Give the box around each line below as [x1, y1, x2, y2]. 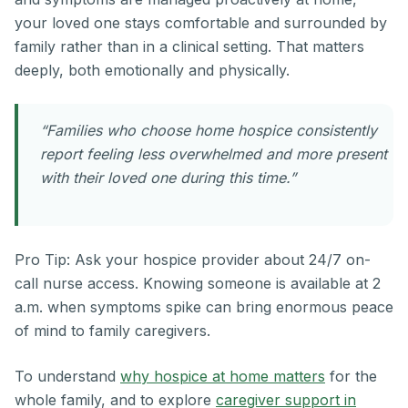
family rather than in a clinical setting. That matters [15, 37, 364, 56]
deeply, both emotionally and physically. [15, 61, 290, 80]
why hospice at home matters [120, 367, 325, 386]
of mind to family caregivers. [15, 321, 210, 341]
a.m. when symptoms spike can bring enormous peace [15, 298, 393, 317]
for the [325, 367, 377, 386]
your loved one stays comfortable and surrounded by [15, 14, 387, 33]
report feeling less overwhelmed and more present [40, 145, 387, 164]
